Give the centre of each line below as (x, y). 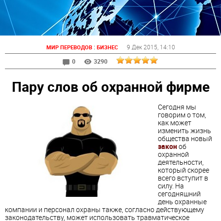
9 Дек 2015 (142, 47)
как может (175, 123)
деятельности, (181, 162)
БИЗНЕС (107, 47)
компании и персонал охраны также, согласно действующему (105, 210)
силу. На (171, 186)
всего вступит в (183, 178)
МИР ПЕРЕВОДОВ (69, 47)
